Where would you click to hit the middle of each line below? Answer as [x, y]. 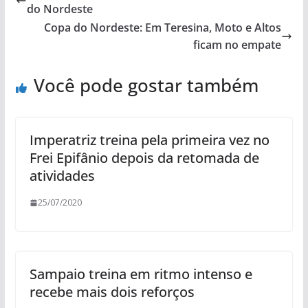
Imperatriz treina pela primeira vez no [149, 140]
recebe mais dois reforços [112, 292]
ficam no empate [238, 45]
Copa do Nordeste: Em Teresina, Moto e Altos [163, 27]
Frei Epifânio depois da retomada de [144, 158]
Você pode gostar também [146, 85]
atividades [62, 176]
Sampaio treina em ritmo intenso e [141, 274]
